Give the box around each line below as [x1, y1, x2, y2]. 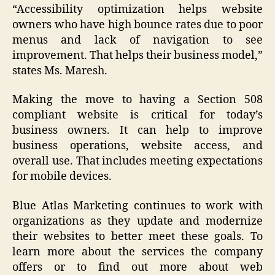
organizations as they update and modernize [12, 214, 263, 228]
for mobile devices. [12, 169, 112, 184]
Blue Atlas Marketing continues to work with [12, 198, 263, 213]
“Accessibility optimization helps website [12, 2, 263, 17]
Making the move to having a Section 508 [12, 93, 263, 107]
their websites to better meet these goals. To [12, 229, 263, 244]
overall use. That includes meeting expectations [12, 154, 263, 169]
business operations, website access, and [12, 139, 263, 153]
